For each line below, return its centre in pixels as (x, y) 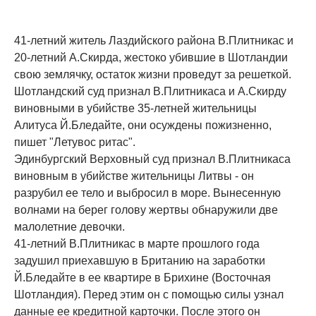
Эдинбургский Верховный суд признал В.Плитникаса (152, 159)
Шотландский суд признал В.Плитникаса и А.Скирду (150, 91)
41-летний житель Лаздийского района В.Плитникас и (154, 40)
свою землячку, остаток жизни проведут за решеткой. (153, 74)
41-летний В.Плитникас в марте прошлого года (137, 243)
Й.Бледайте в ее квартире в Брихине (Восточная (142, 277)
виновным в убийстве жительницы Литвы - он (134, 176)
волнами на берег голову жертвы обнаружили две (146, 209)
